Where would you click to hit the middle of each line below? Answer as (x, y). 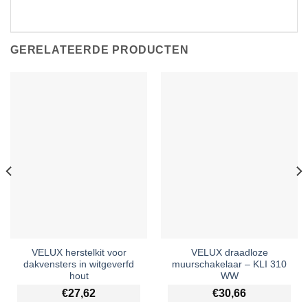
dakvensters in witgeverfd (79, 265)
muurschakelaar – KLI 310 (229, 265)
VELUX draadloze (229, 253)
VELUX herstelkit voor (79, 253)
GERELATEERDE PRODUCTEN (100, 50)
